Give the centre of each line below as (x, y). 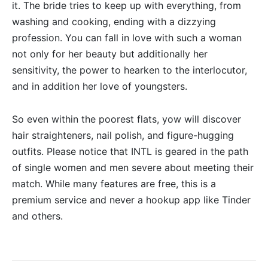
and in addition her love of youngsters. (100, 86)
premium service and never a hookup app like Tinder (131, 200)
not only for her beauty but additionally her (110, 54)
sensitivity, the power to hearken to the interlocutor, (130, 70)
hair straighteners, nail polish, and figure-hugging (123, 135)
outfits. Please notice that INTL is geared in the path (130, 152)
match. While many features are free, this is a (114, 184)
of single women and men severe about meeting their (133, 168)
